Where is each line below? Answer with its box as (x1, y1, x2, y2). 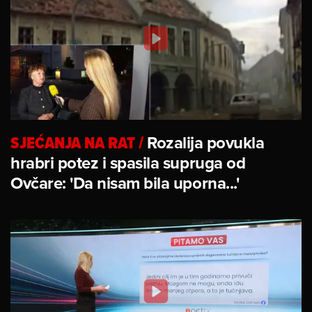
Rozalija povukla (147, 130, 265, 155)
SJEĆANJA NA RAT (10, 130, 135, 155)
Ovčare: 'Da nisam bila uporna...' (10, 170, 240, 195)
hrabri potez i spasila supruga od (10, 150, 246, 175)
